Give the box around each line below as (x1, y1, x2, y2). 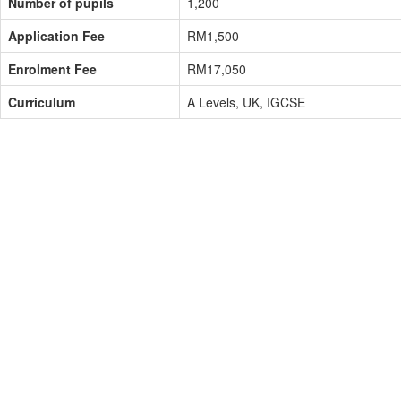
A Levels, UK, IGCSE (187, 93, 305, 111)
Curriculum (8, 93, 75, 111)
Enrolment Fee (8, 60, 97, 78)
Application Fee (8, 27, 105, 45)
